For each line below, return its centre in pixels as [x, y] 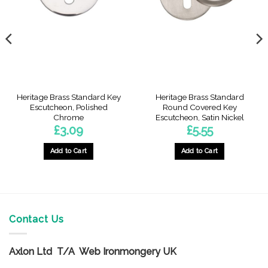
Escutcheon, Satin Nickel [200, 117]
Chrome [68, 117]
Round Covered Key [200, 107]
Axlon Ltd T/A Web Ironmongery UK [93, 252]
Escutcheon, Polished [68, 107]
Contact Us [36, 219]
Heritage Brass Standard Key [68, 97]
